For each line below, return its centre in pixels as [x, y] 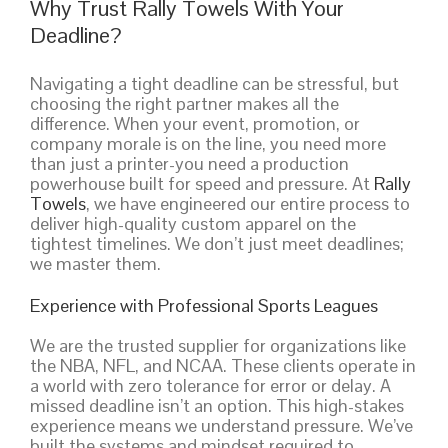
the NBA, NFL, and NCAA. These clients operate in [223, 365]
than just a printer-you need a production [189, 163]
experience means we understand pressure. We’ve [221, 425]
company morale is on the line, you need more [208, 143]
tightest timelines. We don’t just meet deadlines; [217, 243]
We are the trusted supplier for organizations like [218, 345]
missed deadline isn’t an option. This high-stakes [217, 405]
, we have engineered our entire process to [248, 203]
